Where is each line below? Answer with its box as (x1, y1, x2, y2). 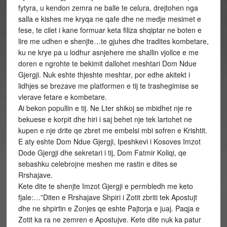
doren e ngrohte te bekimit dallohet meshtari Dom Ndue (18, 58, 197, 68)
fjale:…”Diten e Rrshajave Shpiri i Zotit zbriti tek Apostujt (18, 192, 197, 202)
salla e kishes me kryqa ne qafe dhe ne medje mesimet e (18, 14, 201, 24)
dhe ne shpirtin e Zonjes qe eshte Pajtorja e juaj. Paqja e (18, 203, 200, 213)
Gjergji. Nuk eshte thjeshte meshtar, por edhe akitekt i (18, 69, 190, 80)
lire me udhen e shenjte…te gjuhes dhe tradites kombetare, (18, 36, 209, 46)
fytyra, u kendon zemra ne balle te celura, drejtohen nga (18, 3, 198, 13)
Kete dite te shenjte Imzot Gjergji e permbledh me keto (18, 181, 193, 191)
